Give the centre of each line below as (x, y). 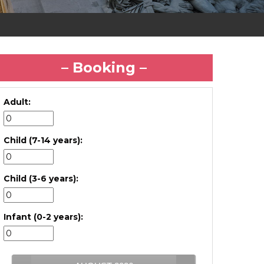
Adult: (17, 102)
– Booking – (104, 67)
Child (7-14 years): (43, 140)
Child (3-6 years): (41, 179)
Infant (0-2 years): (43, 217)
